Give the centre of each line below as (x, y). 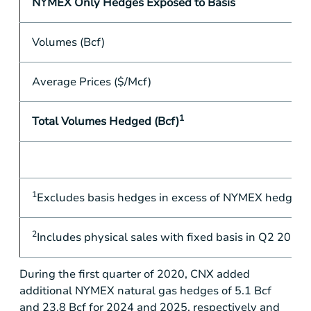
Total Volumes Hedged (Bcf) (105, 121)
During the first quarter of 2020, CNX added (135, 275)
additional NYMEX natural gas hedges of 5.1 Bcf (145, 291)
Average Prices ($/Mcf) (91, 82)
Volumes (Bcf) (68, 42)
